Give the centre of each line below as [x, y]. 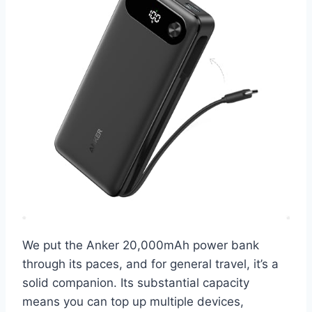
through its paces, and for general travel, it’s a [150, 264]
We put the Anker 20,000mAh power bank [141, 245]
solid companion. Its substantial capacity [136, 282]
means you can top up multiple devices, [133, 301]
